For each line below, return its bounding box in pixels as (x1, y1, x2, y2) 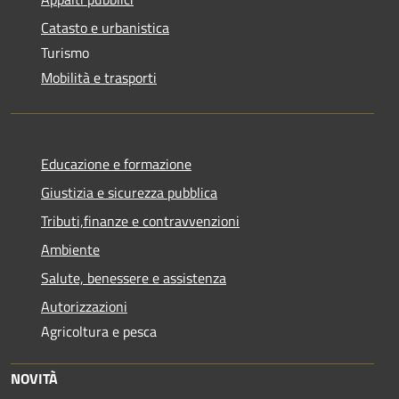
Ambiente (41, 238, 100, 260)
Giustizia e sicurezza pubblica (41, 181, 217, 203)
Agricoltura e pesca (41, 320, 157, 342)
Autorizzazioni (41, 295, 127, 317)
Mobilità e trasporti (41, 66, 157, 88)
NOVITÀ (11, 367, 58, 389)
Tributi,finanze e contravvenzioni (41, 209, 240, 232)
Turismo (41, 41, 89, 63)
